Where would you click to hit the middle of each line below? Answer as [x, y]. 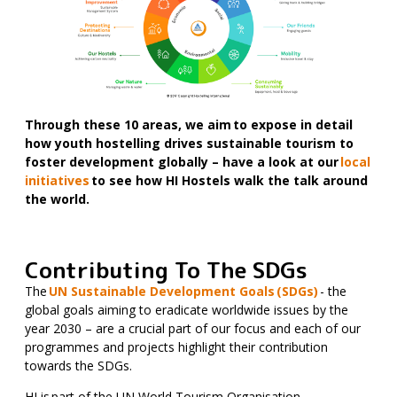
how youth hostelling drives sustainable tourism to [189, 143]
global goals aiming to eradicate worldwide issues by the [187, 309]
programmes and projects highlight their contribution [176, 346]
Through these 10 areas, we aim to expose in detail [189, 124]
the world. [57, 198]
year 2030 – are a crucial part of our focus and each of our [193, 328]
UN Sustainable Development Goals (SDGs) [183, 291]
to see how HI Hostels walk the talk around [229, 180]
